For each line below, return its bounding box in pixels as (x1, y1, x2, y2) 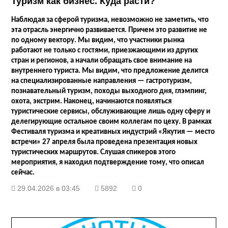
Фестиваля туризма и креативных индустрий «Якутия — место (11, 128, 215, 136)
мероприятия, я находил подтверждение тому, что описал (11, 159, 205, 167)
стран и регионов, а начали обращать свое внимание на (11, 57, 192, 65)
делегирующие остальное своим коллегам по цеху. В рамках (11, 118, 212, 126)
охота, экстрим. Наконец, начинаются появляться (11, 98, 172, 106)
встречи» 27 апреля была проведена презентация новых (11, 138, 198, 147)
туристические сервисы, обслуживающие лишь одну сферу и (11, 108, 211, 116)
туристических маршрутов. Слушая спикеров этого (11, 149, 176, 157)
